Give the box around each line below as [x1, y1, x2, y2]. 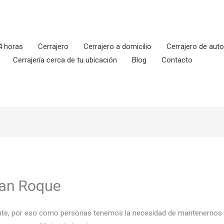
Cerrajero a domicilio [83, 42, 151, 51]
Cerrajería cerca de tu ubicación [13, 55, 117, 64]
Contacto [161, 55, 192, 64]
